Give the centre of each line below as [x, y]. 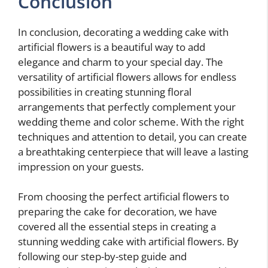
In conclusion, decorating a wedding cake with [123, 32]
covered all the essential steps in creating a [117, 227]
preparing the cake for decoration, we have [118, 212]
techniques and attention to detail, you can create [133, 136]
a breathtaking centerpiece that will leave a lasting [133, 151]
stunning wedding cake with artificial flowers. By [128, 242]
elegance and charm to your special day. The [121, 62]
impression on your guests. [81, 166]
